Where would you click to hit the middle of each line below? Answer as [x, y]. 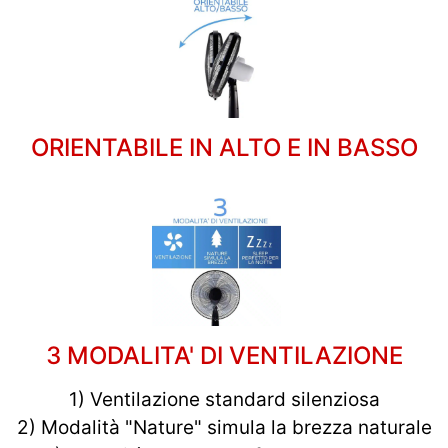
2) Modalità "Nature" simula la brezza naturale [224, 428]
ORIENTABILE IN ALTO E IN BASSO [224, 147]
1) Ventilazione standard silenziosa [224, 400]
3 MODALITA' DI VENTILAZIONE [224, 356]
